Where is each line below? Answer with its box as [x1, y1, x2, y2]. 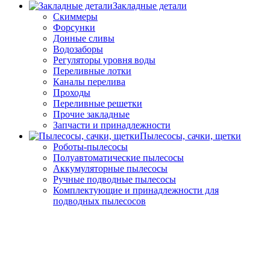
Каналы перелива [53, 77, 125, 87]
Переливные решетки [53, 98, 142, 109]
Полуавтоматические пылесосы [53, 152, 184, 163]
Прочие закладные [53, 109, 130, 120]
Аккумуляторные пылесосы [53, 163, 168, 174]
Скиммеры [53, 11, 98, 22]
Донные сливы [53, 33, 115, 44]
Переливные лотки [53, 66, 131, 77]
